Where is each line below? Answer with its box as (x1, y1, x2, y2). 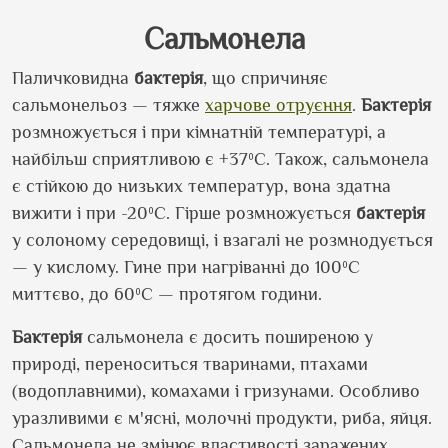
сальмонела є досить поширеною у (82, 327, 373, 347)
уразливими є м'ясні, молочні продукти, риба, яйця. (12, 408, 432, 428)
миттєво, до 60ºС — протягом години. (12, 284, 322, 304)
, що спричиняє (203, 68, 328, 88)
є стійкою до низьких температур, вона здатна (12, 176, 391, 196)
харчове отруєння (205, 95, 352, 115)
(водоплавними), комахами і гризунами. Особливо (12, 381, 420, 401)
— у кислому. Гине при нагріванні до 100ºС (12, 257, 360, 277)
